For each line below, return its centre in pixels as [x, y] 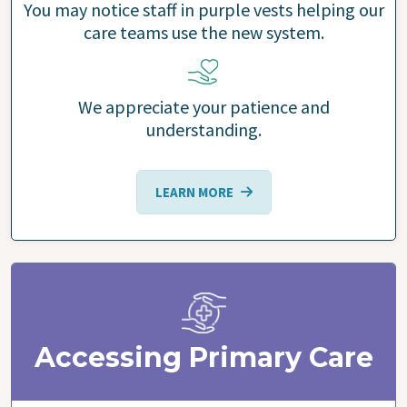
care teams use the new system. [203, 33]
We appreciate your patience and [203, 107]
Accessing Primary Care [203, 358]
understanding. [203, 130]
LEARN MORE [194, 193]
